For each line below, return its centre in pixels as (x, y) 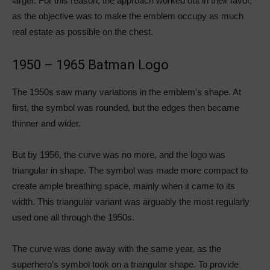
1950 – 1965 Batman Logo (90, 64)
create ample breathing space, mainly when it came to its (124, 186)
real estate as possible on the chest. (83, 31)
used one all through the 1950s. (73, 217)
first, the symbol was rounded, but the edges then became (126, 107)
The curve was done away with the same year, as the (117, 248)
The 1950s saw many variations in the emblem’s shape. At (127, 92)
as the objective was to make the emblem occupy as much (128, 16)
